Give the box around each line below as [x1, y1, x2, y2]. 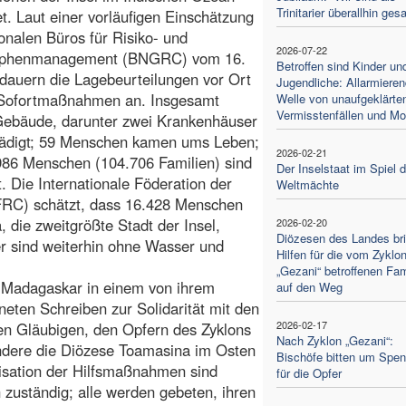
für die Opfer [275, 363, 342, 382]
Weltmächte [275, 175, 339, 193]
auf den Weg [275, 277, 343, 295]
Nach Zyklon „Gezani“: [275, 331, 393, 349]
